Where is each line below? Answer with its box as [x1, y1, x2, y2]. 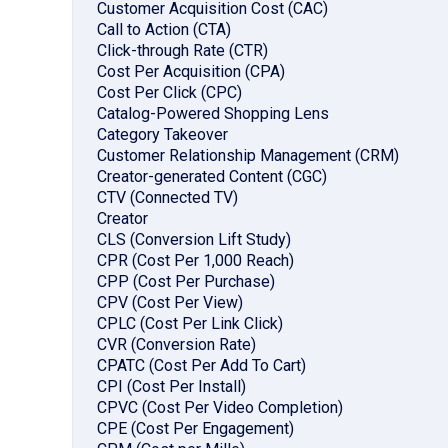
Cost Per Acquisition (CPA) [97, 62, 285, 82]
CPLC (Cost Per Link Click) [97, 314, 283, 334]
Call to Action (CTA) [97, 20, 231, 40]
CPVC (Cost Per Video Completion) [97, 398, 343, 418]
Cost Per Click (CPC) [97, 83, 242, 103]
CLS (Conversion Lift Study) [97, 230, 291, 250]
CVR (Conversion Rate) [97, 335, 256, 355]
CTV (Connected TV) [97, 188, 238, 208]
